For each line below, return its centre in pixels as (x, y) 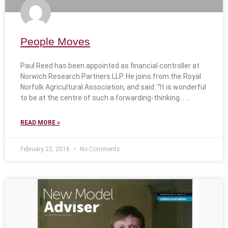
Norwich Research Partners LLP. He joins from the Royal (111, 77)
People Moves (55, 42)
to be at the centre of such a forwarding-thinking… (102, 98)
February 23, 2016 (46, 149)
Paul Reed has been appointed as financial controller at (110, 66)
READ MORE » (40, 123)
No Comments (99, 149)
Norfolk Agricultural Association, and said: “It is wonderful (113, 87)
